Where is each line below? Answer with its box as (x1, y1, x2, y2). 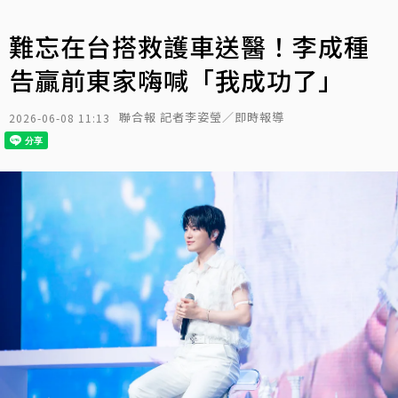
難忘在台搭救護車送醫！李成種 (9, 28, 370, 64)
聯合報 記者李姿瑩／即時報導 (119, 108, 284, 125)
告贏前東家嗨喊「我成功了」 (9, 62, 344, 98)
